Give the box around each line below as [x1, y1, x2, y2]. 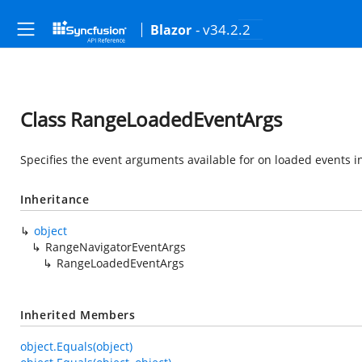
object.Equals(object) [20, 339, 133, 354]
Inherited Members [20, 307, 136, 322]
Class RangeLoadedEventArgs [20, 106, 282, 133]
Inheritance [20, 192, 90, 207]
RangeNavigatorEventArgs [45, 239, 186, 255]
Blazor [150, 21, 192, 39]
